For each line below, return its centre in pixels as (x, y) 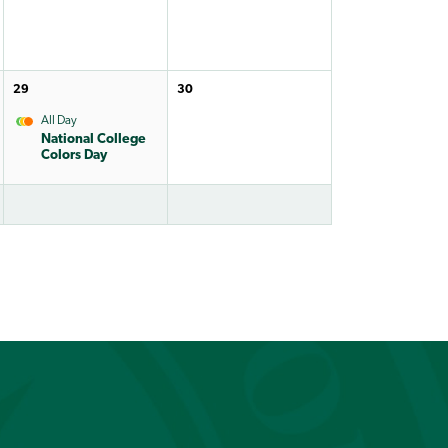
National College (93, 139)
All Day (58, 120)
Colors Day (73, 155)
